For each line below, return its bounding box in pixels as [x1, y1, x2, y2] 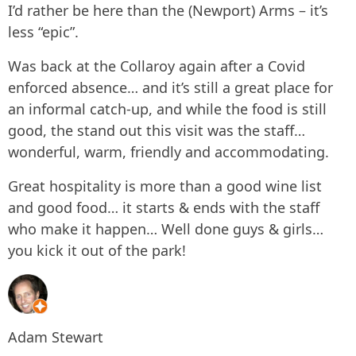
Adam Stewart [8, 327, 103, 346]
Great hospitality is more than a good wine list [8, 176, 322, 195]
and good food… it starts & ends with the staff [8, 198, 319, 217]
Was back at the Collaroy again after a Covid [8, 56, 305, 75]
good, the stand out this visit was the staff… [8, 121, 305, 140]
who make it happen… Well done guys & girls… [8, 219, 323, 238]
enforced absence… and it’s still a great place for [8, 78, 333, 97]
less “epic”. [8, 22, 79, 41]
